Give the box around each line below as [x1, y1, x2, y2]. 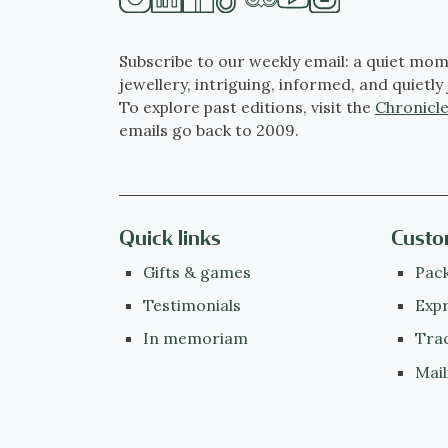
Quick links [119, 226, 221, 252]
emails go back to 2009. [119, 119, 299, 140]
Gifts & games [142, 261, 251, 282]
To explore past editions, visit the [119, 96, 375, 117]
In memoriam [142, 328, 248, 349]
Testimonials [142, 295, 241, 316]
